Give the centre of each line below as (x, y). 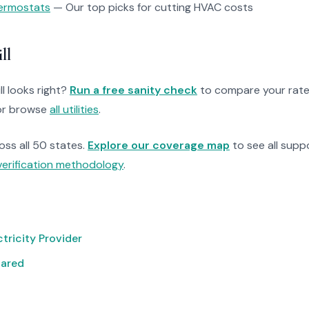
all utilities (74, 109)
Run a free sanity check (133, 90)
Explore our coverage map (159, 145)
